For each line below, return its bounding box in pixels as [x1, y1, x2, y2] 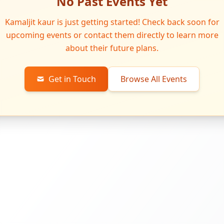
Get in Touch [48, 73, 96, 84]
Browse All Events [120, 73, 187, 84]
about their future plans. [65, 42, 158, 53]
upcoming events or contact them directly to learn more [5, 29, 218, 40]
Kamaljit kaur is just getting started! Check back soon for [4, 16, 219, 27]
